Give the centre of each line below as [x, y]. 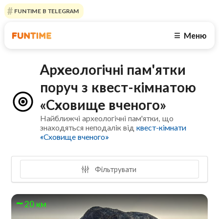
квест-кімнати [162, 128]
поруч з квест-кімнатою [118, 87]
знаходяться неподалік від [88, 128]
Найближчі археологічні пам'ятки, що [107, 118]
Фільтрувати [114, 169]
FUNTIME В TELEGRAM [46, 11]
